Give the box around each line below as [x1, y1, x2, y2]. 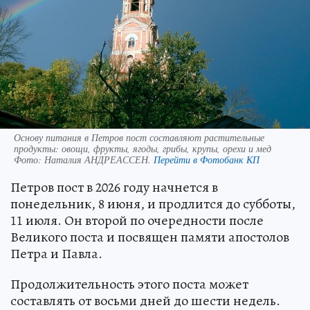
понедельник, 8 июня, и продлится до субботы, [10, 194, 295, 214]
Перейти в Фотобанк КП [154, 153, 259, 167]
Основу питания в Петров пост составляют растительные [14, 131, 264, 145]
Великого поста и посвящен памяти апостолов [10, 228, 289, 247]
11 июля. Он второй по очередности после [10, 211, 264, 230]
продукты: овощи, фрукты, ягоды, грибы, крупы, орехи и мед [14, 142, 271, 156]
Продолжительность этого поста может [10, 275, 248, 294]
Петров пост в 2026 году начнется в [10, 178, 218, 197]
